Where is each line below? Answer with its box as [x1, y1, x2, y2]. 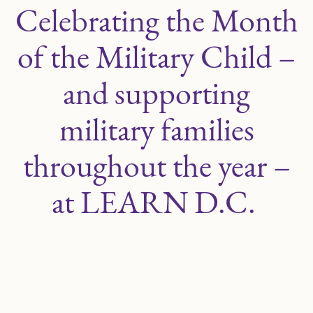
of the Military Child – [17, 36, 296, 78]
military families [59, 108, 254, 150]
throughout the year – [22, 145, 291, 187]
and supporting [63, 72, 250, 114]
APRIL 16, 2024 [118, 245, 195, 254]
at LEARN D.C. [51, 181, 262, 223]
